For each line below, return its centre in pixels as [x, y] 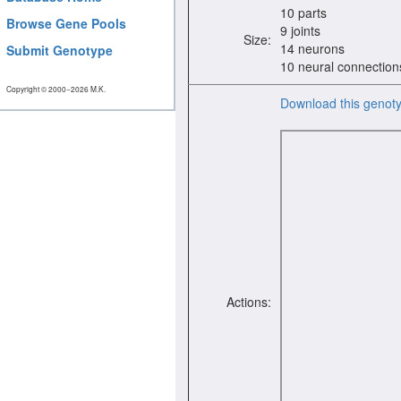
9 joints [300, 30]
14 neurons [312, 48]
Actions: [249, 302]
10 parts [303, 13]
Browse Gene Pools [66, 23]
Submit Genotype [60, 50]
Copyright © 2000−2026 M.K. [56, 88]
